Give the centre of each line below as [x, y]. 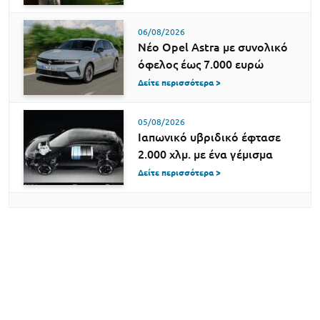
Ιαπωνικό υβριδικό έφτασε [209, 137]
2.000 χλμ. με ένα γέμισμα [205, 154]
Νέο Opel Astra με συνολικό [213, 47]
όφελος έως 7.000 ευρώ [201, 64]
